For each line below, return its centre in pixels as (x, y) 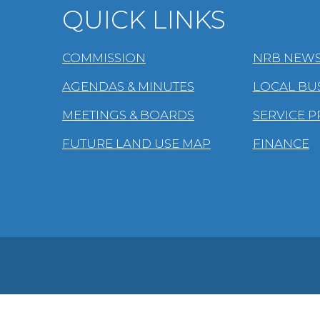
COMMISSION (104, 58)
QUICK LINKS (144, 20)
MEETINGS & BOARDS (128, 115)
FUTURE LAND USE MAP (136, 144)
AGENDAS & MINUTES (128, 87)
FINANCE (281, 144)
